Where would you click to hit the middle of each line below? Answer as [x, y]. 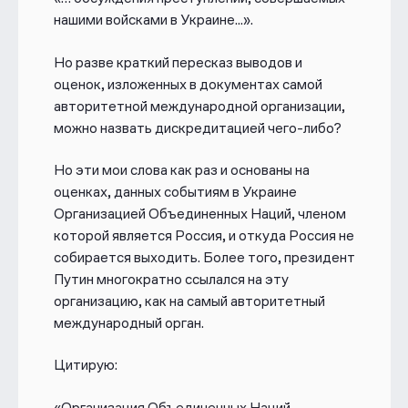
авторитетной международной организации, [199, 106]
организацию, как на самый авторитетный [189, 301]
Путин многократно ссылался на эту [171, 279]
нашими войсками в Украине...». [153, 20]
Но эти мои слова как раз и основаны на [181, 169]
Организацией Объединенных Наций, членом [199, 213]
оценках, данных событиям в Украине [175, 191]
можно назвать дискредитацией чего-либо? [199, 127]
